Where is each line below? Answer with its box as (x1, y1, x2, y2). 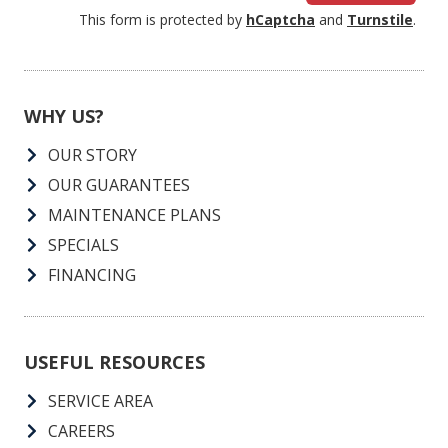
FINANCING (48, 264, 136, 287)
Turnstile (347, 10, 413, 30)
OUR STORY (48, 144, 137, 167)
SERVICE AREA (48, 390, 153, 413)
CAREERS (48, 420, 115, 443)
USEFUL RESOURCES (24, 350, 205, 375)
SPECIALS (48, 234, 119, 257)
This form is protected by (79, 10, 246, 30)
